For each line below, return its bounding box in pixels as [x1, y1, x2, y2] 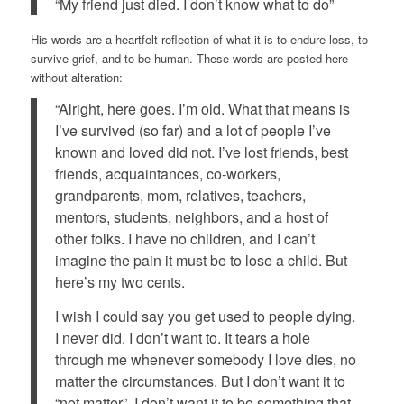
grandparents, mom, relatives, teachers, [54, 185, 306, 207]
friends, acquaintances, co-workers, [54, 163, 280, 185]
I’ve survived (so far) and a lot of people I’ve [54, 120, 331, 142]
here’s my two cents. [54, 271, 185, 293]
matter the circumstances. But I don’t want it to [54, 371, 345, 392]
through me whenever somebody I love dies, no [54, 349, 356, 371]
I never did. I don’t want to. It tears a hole [54, 327, 310, 349]
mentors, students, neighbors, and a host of [54, 207, 328, 228]
